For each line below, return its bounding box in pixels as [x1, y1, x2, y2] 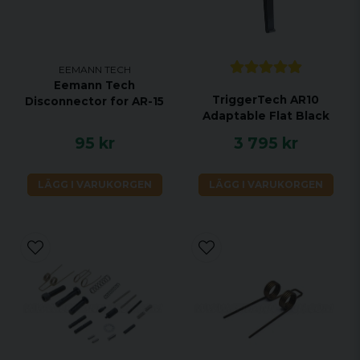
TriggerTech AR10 [212, 93, 319, 107]
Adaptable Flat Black [202, 109, 329, 123]
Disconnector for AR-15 [25, 94, 164, 108]
